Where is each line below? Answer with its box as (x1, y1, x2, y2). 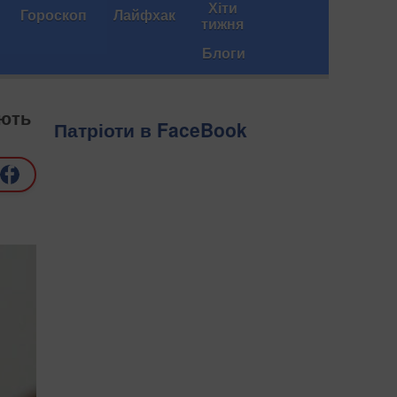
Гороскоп (20, 4, 87, 25)
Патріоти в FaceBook (54, 116, 247, 144)
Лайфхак (113, 4, 175, 25)
